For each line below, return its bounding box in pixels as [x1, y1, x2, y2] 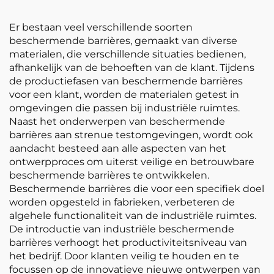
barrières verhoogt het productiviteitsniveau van [9, 237, 247, 248]
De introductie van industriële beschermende [9, 223, 234, 235]
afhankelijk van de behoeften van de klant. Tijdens [9, 62, 254, 73]
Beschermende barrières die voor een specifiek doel [9, 183, 264, 194]
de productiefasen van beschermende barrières [9, 75, 243, 87]
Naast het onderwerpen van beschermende [9, 116, 225, 127]
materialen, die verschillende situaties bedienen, [9, 48, 246, 60]
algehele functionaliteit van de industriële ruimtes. [9, 210, 256, 221]
